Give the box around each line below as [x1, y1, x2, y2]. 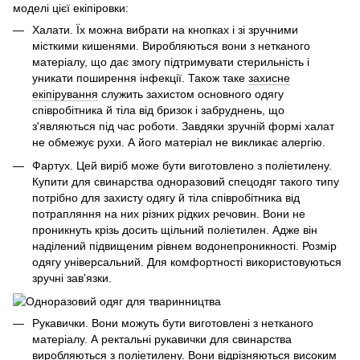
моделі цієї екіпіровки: [13, 2, 129, 15]
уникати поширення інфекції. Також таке [32, 72, 248, 85]
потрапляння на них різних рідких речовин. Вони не [32, 207, 305, 220]
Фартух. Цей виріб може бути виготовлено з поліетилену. [32, 158, 332, 172]
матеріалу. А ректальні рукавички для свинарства [32, 333, 292, 346]
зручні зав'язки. [32, 271, 112, 284]
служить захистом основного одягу [98, 88, 284, 101]
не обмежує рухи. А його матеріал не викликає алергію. [32, 136, 325, 149]
